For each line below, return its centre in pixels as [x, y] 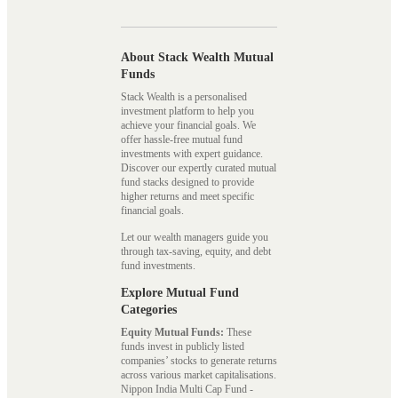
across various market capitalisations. [199, 374]
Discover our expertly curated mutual [199, 168]
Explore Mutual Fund [180, 292]
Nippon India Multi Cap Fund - [187, 389]
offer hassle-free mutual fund [182, 140]
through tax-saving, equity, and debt [196, 251]
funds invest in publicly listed [183, 346]
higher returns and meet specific [187, 197]
